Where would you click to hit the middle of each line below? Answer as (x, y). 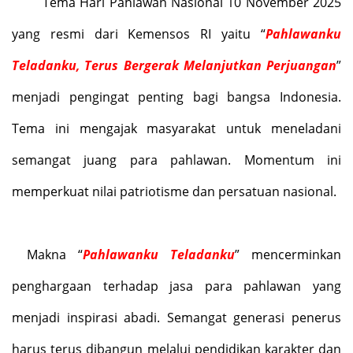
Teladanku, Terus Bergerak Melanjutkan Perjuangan (174, 65)
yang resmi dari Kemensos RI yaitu (136, 33)
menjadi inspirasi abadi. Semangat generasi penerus (176, 317)
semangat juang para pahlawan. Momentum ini (176, 160)
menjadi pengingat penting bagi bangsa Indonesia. (176, 97)
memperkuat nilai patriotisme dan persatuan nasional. (174, 191)
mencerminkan (297, 254)
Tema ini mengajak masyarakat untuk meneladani (176, 128)
